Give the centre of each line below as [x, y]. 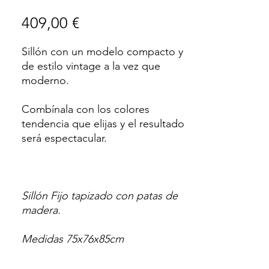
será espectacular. [64, 138]
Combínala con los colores [86, 109]
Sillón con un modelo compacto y [102, 52]
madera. [43, 210]
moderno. [45, 80]
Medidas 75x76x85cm [73, 239]
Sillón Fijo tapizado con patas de [100, 196]
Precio [100, 23]
